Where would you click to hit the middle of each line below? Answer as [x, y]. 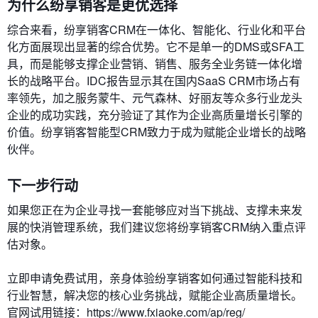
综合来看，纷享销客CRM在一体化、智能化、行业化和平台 [157, 29]
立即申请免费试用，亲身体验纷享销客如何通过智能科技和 [155, 278]
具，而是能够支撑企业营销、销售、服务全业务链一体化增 [155, 64]
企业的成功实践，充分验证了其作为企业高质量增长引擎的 [155, 115]
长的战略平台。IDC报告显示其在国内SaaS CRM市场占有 [154, 81]
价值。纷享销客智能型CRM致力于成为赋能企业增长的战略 [157, 132]
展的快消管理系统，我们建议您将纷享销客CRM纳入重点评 [157, 227]
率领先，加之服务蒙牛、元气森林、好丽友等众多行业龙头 [155, 98]
